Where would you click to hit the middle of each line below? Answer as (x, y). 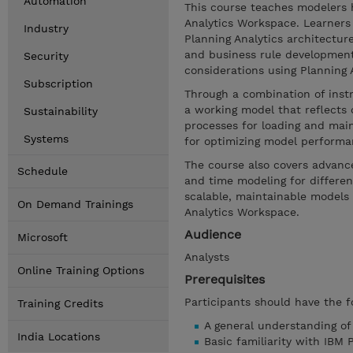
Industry (46, 28)
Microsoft (43, 237)
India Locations (59, 336)
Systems (46, 139)
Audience (213, 234)
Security (46, 56)
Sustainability (61, 111)
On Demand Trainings (75, 204)
